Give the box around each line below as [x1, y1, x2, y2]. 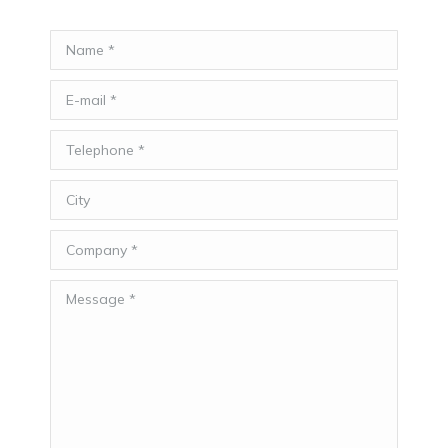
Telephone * [50, 134, 141, 154]
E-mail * [50, 84, 109, 104]
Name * [50, 34, 105, 54]
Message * [50, 284, 127, 304]
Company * [50, 234, 132, 254]
